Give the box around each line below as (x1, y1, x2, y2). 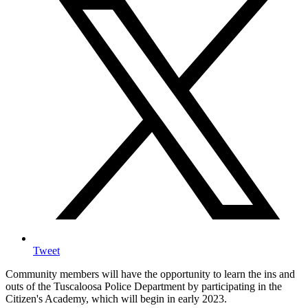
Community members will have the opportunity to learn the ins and (5, 268, 295, 280)
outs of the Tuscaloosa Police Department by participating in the (5, 280, 282, 293)
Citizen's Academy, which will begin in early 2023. (5, 293, 227, 305)
